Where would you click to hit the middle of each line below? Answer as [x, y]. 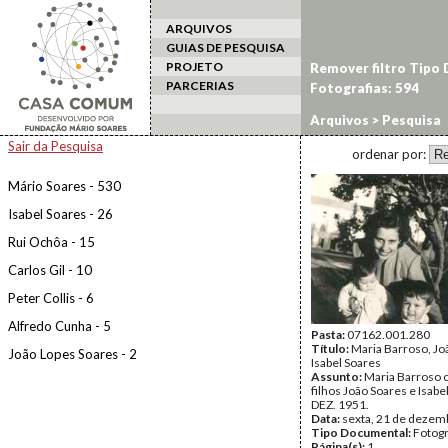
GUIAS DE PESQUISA [225, 47]
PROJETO [194, 66]
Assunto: [337, 376]
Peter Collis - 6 [51, 298]
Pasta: [329, 334]
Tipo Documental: [362, 432]
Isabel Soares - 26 [60, 214]
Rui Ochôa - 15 [51, 242]
